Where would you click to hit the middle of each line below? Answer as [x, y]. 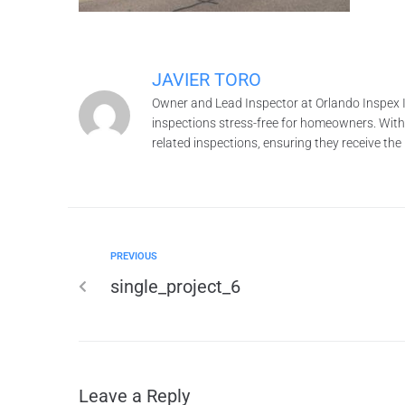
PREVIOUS [134, 256]
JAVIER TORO [206, 80]
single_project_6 [175, 287]
